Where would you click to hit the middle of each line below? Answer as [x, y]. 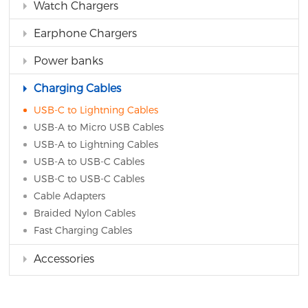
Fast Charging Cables [83, 230]
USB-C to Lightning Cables [96, 110]
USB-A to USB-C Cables [89, 161]
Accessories [64, 258]
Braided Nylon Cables [85, 213]
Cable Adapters [70, 196]
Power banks [69, 60]
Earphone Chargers [86, 33]
